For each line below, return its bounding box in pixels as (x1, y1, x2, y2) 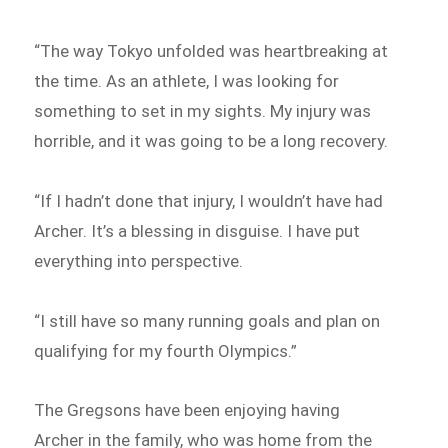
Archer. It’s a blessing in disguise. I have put (34, 220, 361, 241)
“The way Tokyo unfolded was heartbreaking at (34, 41, 389, 62)
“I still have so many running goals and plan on (34, 310, 381, 331)
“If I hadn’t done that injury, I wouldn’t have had (34, 190, 384, 211)
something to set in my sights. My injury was (34, 101, 372, 122)
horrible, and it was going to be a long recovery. (34, 131, 389, 152)
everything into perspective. (34, 250, 244, 271)
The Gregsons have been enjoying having (34, 400, 341, 421)
